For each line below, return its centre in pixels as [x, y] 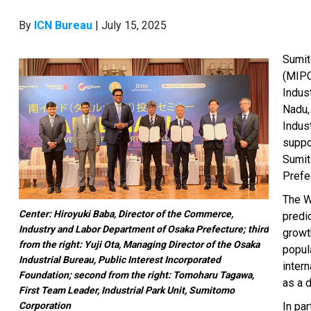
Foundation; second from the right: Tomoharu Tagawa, [136, 275]
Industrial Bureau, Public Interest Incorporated [120, 259]
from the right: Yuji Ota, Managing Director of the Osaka [139, 244]
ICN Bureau [63, 25]
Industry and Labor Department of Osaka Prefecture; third [144, 229]
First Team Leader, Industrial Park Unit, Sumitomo [127, 290]
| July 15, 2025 [129, 25]
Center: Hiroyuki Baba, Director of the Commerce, [126, 213]
